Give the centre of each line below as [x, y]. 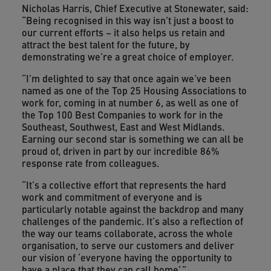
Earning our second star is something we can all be [132, 139]
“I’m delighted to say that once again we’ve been [126, 78]
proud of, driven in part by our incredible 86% [120, 151]
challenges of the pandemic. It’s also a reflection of [132, 221]
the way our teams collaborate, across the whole [127, 233]
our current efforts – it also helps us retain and [123, 32]
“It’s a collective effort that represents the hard [124, 185]
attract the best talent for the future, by [106, 44]
